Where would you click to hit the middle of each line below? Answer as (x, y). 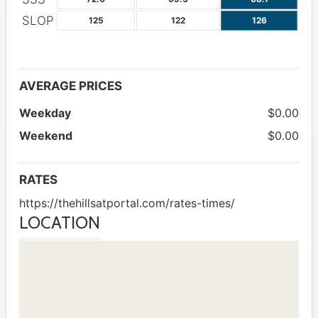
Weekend (46, 136)
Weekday (45, 113)
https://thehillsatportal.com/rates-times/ (127, 203)
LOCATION (60, 223)
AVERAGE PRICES (71, 86)
